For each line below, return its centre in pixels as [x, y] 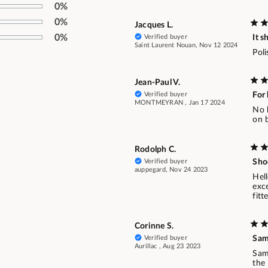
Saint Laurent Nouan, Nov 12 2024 [186, 45]
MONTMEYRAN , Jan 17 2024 [180, 102]
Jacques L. [154, 25]
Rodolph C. [155, 149]
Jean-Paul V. [158, 82]
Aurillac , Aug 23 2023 [168, 246]
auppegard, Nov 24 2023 [171, 169]
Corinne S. [154, 226]
